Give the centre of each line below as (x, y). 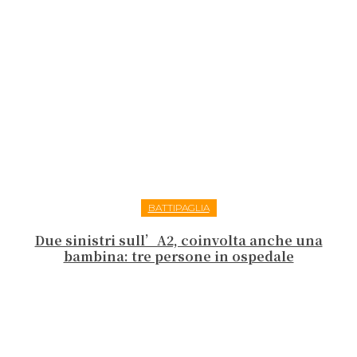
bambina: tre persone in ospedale (178, 257)
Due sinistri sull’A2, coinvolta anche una (178, 241)
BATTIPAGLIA (178, 208)
